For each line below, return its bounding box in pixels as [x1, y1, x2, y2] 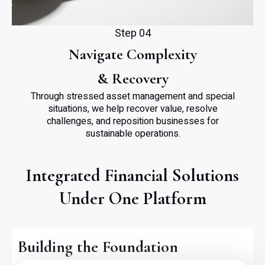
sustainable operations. [85, 127, 180, 141]
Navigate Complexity [68, 45, 197, 63]
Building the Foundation [18, 237, 178, 257]
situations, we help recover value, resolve [47, 102, 218, 116]
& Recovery [96, 69, 169, 88]
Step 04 [114, 25, 151, 41]
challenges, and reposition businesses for [46, 114, 219, 128]
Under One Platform [59, 188, 206, 209]
